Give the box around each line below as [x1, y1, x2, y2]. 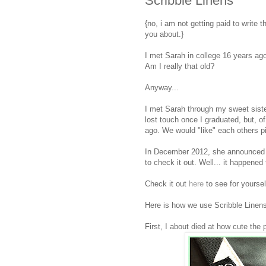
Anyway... [145, 83, 179, 92]
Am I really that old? [145, 61, 214, 71]
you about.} [145, 29, 183, 39]
